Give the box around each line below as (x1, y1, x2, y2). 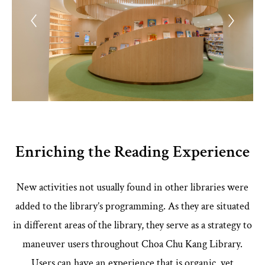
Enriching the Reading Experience (15, 141, 250, 163)
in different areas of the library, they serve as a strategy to (13, 218, 252, 232)
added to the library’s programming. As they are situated (15, 199, 250, 214)
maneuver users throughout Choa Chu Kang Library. (22, 237, 243, 251)
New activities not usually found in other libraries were (17, 180, 248, 195)
